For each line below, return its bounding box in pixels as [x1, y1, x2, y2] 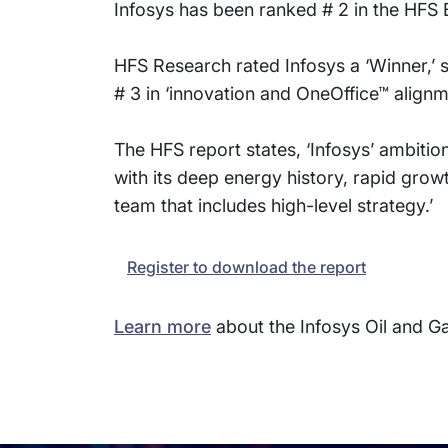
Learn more [114, 316, 211, 337]
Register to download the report [127, 257, 366, 277]
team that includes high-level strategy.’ [114, 195, 433, 216]
